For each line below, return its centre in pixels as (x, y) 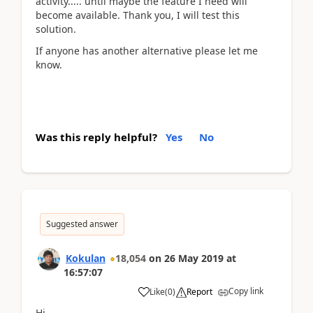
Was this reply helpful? (96, 137)
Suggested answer (82, 224)
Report (199, 292)
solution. (56, 29)
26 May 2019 (194, 258)
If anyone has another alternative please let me (147, 50)
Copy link (246, 291)
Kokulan (86, 258)
